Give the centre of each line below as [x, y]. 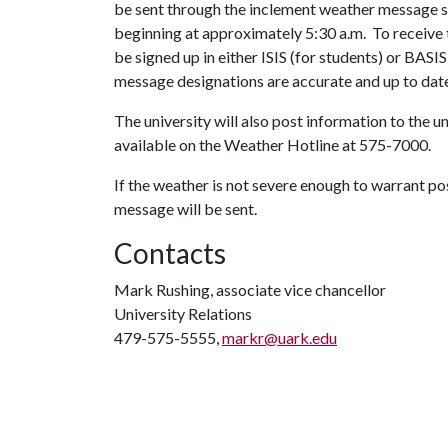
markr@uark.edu [279, 337]
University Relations [183, 313]
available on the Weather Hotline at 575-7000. [272, 144]
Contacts [170, 253]
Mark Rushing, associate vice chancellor [250, 289]
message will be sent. [185, 208]
